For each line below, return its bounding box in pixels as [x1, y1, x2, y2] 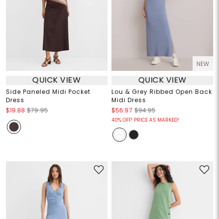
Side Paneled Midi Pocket [5, 87, 90, 96]
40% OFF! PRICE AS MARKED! [111, 116, 179, 124]
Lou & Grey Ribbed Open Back [111, 87, 212, 96]
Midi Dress [111, 95, 146, 104]
